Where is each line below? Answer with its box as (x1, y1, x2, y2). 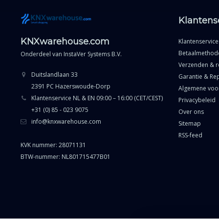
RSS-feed (178, 131, 202, 139)
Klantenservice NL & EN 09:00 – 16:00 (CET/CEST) (31, 93, 163, 102)
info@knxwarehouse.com (31, 117, 101, 126)
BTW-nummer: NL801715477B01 (21, 152, 110, 161)
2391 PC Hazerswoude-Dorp (31, 82, 110, 90)
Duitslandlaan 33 (31, 70, 78, 79)
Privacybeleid (178, 96, 216, 104)
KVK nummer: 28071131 (21, 140, 86, 149)
